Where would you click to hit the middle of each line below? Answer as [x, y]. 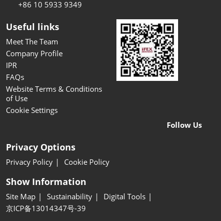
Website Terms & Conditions [54, 89]
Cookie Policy [87, 162]
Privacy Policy [29, 162]
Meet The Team [32, 42]
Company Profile [34, 54]
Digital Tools [125, 197]
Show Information [46, 182]
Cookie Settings [32, 110]
